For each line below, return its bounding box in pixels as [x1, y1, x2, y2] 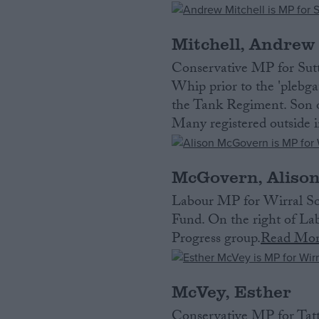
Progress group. [172, 228, 261, 253]
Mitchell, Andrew [172, 31, 316, 56]
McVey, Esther [172, 279, 292, 303]
